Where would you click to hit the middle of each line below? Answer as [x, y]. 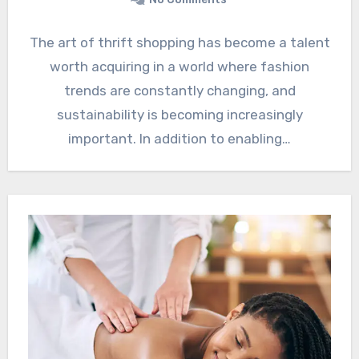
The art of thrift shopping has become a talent [179, 43]
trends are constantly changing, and [179, 91]
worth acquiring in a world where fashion [179, 67]
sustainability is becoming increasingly [179, 115]
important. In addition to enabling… [179, 139]
